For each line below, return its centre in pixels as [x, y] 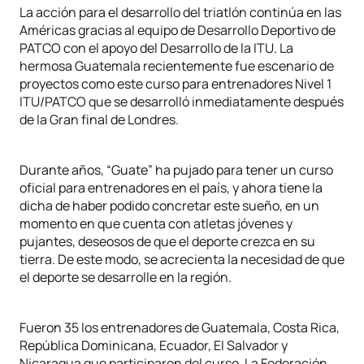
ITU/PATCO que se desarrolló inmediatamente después [182, 102]
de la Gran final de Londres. [99, 119]
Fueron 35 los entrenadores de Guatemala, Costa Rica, [180, 327]
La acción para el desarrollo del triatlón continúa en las [180, 12]
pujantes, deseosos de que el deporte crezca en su [167, 241]
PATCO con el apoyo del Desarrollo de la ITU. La [156, 48]
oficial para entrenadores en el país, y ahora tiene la [171, 188]
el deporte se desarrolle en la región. [126, 277]
